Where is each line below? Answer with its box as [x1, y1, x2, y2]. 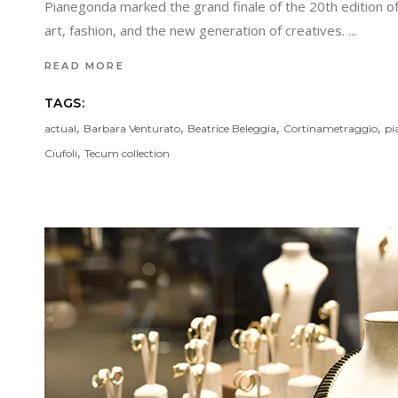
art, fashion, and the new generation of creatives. [44, 20, 348, 39]
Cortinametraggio [283, 121, 378, 135]
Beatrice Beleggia [187, 121, 276, 135]
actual [44, 121, 76, 135]
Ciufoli [44, 146, 77, 160]
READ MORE [44, 59, 124, 72]
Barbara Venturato [84, 121, 180, 135]
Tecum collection [84, 146, 170, 160]
